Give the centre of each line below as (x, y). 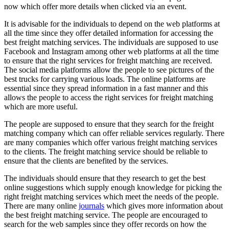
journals (91, 205)
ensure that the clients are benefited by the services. (86, 161)
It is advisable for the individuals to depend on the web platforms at (112, 24)
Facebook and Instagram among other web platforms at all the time (111, 51)
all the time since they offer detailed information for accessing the (109, 33)
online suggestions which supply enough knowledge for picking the (113, 187)
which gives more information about (164, 205)
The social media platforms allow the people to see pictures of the (109, 70)
